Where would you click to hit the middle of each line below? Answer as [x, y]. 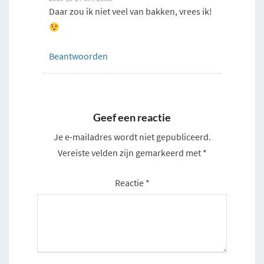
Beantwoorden [78, 56]
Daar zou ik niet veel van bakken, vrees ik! [131, 11]
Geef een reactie [132, 118]
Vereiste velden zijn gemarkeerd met [130, 153]
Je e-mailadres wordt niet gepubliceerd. [132, 137]
